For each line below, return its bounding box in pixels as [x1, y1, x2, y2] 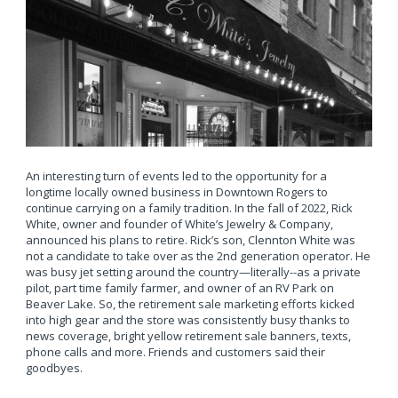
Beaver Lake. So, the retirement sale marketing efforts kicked [25, 296, 354, 313]
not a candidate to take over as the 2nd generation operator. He [25, 248, 370, 265]
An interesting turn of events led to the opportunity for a [25, 168, 327, 185]
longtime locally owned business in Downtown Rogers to [25, 184, 328, 201]
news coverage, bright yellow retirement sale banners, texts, [25, 328, 351, 345]
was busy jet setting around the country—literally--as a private [25, 264, 361, 281]
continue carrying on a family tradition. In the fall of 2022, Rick [25, 200, 353, 217]
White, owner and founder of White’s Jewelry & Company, [25, 216, 333, 233]
